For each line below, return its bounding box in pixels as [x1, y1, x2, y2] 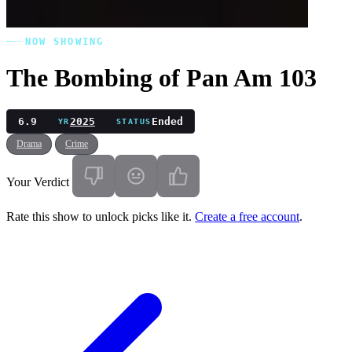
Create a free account [195, 209, 299, 223]
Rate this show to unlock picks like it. [6, 209, 195, 223]
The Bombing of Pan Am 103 [6, 63, 317, 92]
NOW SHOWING [25, 35, 104, 47]
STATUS [115, 116, 152, 126]
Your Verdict [6, 174, 69, 189]
